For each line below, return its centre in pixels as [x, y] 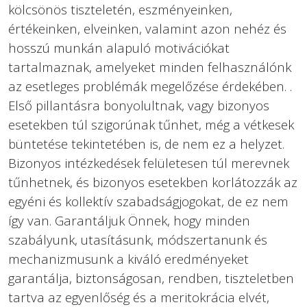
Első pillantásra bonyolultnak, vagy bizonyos [139, 106]
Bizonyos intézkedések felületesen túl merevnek [149, 163]
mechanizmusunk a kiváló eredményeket [128, 259]
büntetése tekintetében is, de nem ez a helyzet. [146, 144]
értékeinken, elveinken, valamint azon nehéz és [147, 29]
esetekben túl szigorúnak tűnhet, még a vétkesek [151, 125]
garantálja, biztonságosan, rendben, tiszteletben [151, 278]
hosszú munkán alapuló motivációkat [119, 48]
